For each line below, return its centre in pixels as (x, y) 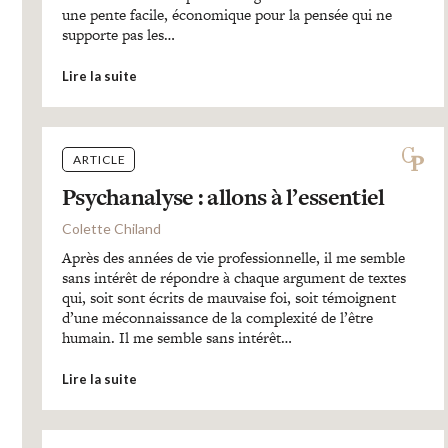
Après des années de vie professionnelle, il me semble (233, 257)
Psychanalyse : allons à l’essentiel (223, 197)
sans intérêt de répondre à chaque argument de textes (233, 277)
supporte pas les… (118, 34)
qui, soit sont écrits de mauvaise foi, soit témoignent (228, 297)
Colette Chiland (111, 228)
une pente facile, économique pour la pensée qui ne (226, 14)
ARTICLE (99, 159)
